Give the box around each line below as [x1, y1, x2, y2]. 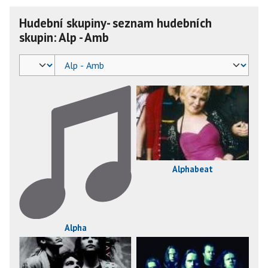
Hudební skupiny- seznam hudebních [19, 15, 212, 31]
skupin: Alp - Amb [19, 29, 109, 45]
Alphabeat [172, 163, 213, 175]
